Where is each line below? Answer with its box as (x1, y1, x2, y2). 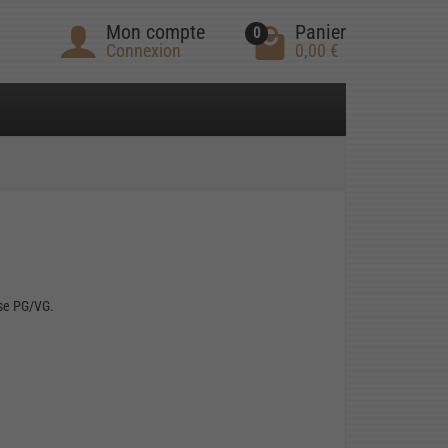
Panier (295, 20, 346, 45)
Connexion (106, 40, 181, 62)
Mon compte (106, 20, 205, 45)
